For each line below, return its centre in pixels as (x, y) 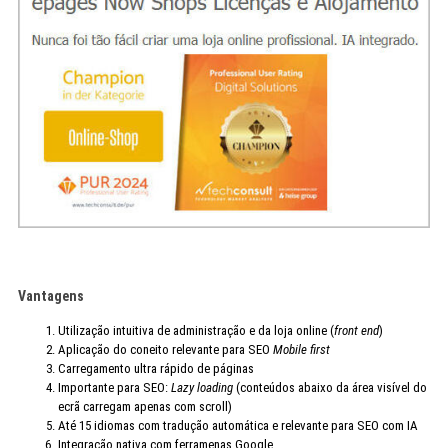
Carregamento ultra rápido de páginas (155, 369)
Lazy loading (201, 388)
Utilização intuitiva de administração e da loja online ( (195, 331)
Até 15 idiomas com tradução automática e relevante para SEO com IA (237, 426)
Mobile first (301, 350)
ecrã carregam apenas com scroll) (144, 407)
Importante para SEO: (114, 388)
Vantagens (50, 296)
